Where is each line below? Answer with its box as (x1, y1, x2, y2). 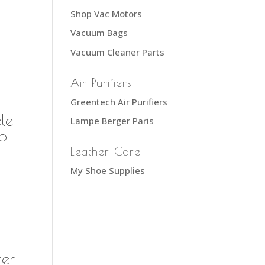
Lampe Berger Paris (70, 115, 154, 127)
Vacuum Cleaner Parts (70, 46, 165, 58)
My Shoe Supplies (70, 164, 146, 176)
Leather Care (70, 145, 141, 158)
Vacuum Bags (70, 27, 128, 38)
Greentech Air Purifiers (70, 95, 168, 108)
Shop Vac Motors (70, 7, 143, 20)
